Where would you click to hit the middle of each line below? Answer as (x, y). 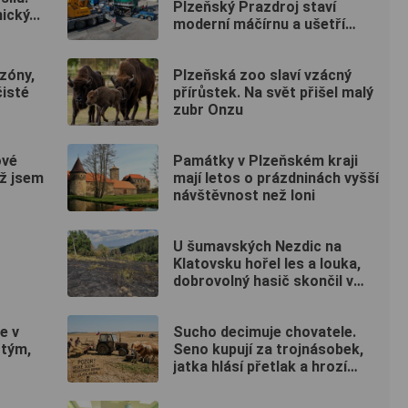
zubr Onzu (208, 109)
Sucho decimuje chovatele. (265, 331)
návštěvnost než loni (244, 195)
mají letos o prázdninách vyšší (276, 178)
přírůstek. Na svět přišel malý (273, 92)
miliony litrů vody (231, 41)
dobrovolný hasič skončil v (263, 280)
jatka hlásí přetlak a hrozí (260, 366)
